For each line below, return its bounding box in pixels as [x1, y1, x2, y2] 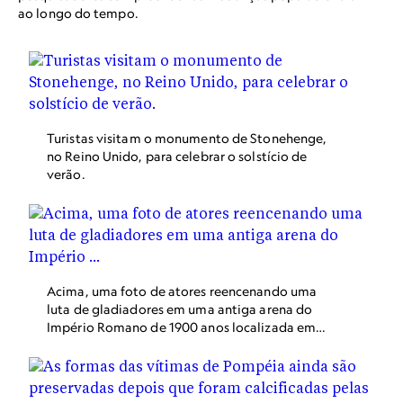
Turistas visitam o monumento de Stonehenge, [47, 130, 327, 146]
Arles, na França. [47, 337, 145, 353]
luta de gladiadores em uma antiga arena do [47, 301, 313, 317]
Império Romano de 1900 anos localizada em [47, 319, 317, 335]
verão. [47, 166, 85, 182]
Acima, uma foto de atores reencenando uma [47, 283, 318, 299]
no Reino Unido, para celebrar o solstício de [47, 148, 308, 164]
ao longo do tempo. [18, 5, 139, 21]
